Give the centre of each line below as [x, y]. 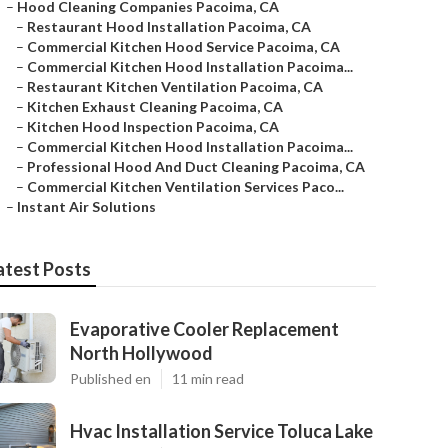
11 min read [208, 378]
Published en [110, 378]
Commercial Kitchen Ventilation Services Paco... [185, 186]
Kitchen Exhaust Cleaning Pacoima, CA [155, 106]
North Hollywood [141, 353]
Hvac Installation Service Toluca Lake [221, 431]
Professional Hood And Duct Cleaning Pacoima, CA [196, 166]
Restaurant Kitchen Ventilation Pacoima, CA [175, 86]
